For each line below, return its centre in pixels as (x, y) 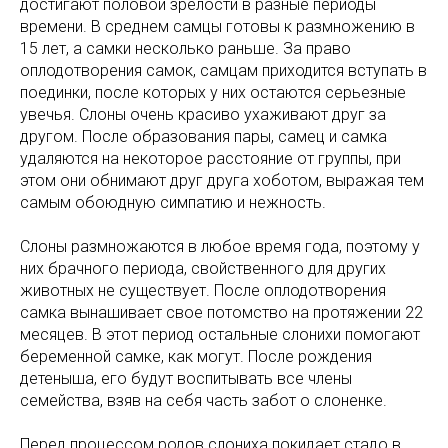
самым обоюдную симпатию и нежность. (173, 202)
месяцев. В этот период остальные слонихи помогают (220, 334)
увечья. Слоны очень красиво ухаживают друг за (203, 114)
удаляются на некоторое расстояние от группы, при (210, 158)
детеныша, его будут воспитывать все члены (186, 378)
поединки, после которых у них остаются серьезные (213, 92)
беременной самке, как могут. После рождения (196, 356)
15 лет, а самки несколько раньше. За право (185, 48)
